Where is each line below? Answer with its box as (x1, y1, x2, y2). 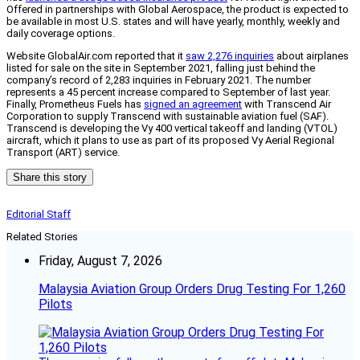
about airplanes (274, 50, 349, 63)
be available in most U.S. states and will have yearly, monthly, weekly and (6, 15, 340, 28)
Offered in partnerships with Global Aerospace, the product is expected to (6, 3, 349, 16)
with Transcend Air (242, 98, 331, 111)
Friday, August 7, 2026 (39, 253, 162, 269)
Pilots (39, 297, 72, 313)
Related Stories (6, 231, 78, 243)
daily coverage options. (6, 27, 115, 40)
